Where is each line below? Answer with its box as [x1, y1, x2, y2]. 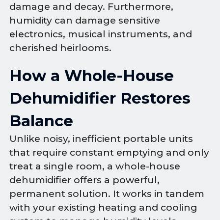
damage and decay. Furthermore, [9, 1, 174, 13]
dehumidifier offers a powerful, [9, 174, 160, 186]
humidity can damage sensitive [9, 15, 161, 27]
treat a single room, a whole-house [9, 161, 181, 172]
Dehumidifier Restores [9, 89, 191, 108]
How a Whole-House [9, 66, 174, 85]
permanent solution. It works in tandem [9, 188, 205, 200]
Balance [9, 111, 74, 131]
